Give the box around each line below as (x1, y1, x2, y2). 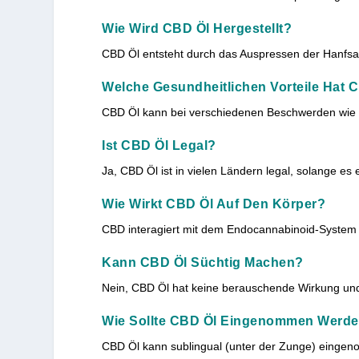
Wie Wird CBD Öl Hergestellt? (102, 21, 292, 35)
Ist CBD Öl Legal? (102, 138, 216, 152)
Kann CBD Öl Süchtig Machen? (102, 255, 304, 269)
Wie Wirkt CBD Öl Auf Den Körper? (102, 196, 326, 211)
